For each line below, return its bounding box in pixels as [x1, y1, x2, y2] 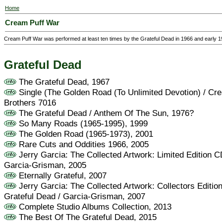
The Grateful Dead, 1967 [16, 77, 110, 87]
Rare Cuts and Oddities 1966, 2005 [16, 139, 149, 150]
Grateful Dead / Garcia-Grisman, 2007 [4, 191, 145, 202]
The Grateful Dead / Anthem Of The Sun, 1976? [16, 108, 194, 118]
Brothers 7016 [4, 98, 56, 108]
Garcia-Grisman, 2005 [4, 160, 86, 170]
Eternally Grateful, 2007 [16, 170, 107, 181]
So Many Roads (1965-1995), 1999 [16, 118, 148, 129]
